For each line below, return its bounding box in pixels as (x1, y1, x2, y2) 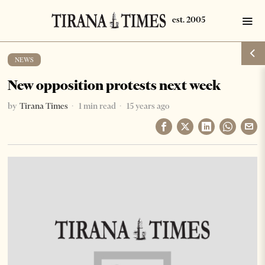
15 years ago (125, 101, 170, 111)
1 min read (77, 101, 117, 111)
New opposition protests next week (8, 77, 221, 93)
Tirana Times (20, 101, 69, 111)
